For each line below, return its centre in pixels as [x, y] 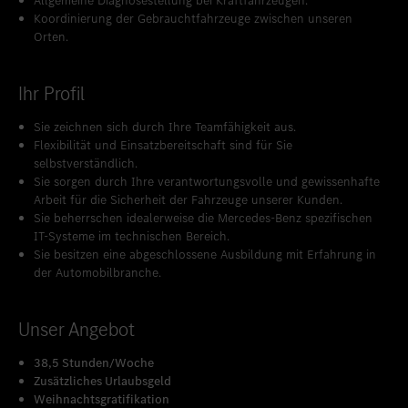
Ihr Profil [51, 93]
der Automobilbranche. [97, 273]
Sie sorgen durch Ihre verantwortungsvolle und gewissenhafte [207, 182]
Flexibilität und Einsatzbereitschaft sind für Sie [163, 145]
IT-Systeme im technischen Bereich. [132, 236]
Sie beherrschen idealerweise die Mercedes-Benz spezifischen [203, 218]
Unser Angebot [76, 329]
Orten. [51, 37]
